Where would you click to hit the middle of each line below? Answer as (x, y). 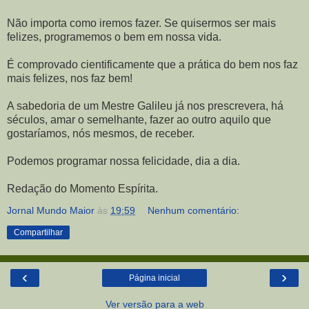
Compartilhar (38, 233)
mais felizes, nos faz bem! (70, 79)
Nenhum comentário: (194, 211)
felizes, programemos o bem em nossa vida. (114, 37)
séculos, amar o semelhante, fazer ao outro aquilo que (139, 120)
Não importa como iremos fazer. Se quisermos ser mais (141, 23)
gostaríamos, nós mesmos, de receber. (101, 134)
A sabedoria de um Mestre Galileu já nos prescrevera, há (145, 106)
